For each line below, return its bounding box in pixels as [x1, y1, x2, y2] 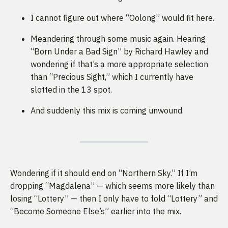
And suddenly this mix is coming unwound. [31, 105, 184, 116]
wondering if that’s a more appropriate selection [31, 59, 208, 70]
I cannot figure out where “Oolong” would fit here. [31, 13, 214, 23]
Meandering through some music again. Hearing [31, 34, 206, 44]
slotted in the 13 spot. [31, 84, 112, 95]
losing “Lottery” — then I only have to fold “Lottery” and [10, 193, 218, 204]
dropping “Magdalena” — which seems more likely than [10, 181, 215, 191]
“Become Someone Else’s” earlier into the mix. [10, 206, 181, 217]
